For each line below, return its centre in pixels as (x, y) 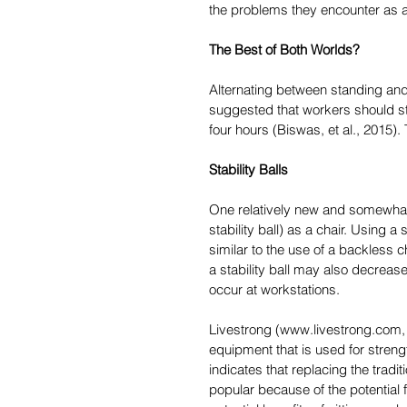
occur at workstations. (274, 290)
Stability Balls (248, 170)
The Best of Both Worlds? (284, 50)
